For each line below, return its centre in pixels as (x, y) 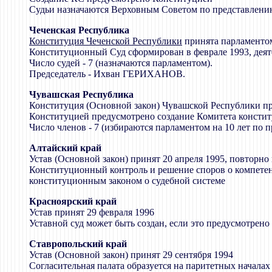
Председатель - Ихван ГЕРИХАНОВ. (107, 73)
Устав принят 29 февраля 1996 (92, 212)
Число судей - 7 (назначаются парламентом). (121, 63)
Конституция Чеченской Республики (106, 41)
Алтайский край (65, 148)
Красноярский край (73, 201)
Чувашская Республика (81, 94)
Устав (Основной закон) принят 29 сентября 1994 (131, 254)
